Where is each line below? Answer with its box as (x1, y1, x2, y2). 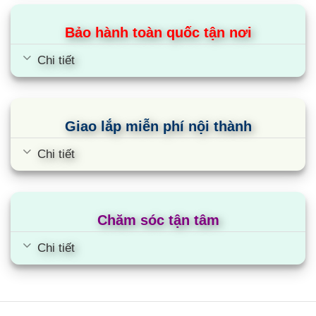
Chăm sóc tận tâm (97, 212, 219, 229)
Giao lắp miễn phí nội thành (64, 119, 252, 135)
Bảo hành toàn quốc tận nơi (64, 25, 252, 41)
